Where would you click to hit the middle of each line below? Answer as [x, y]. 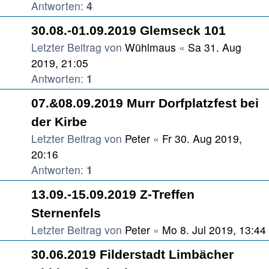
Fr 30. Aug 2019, [202, 138]
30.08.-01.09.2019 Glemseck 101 [128, 30]
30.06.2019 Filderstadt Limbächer [132, 254]
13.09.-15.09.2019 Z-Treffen [113, 194]
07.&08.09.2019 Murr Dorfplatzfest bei [145, 103]
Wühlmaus [150, 47]
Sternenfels [66, 213]
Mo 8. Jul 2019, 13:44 [214, 230]
